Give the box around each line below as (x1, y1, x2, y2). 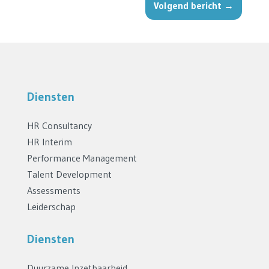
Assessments (26, 184, 80, 196)
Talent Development (26, 168, 112, 180)
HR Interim (26, 135, 72, 148)
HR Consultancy (26, 119, 92, 131)
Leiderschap (26, 200, 76, 213)
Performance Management (26, 151, 137, 164)
